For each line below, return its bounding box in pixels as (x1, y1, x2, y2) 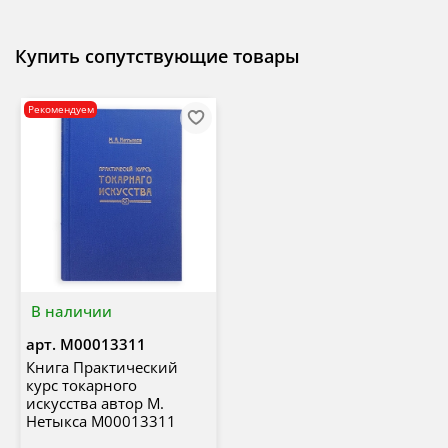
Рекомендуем (27, 102, 94, 117)
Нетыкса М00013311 (25, 411, 176, 432)
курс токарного (25, 375, 137, 396)
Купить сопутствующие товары (15, 43, 300, 68)
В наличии (31, 301, 112, 322)
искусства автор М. (25, 393, 164, 414)
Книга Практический (25, 357, 178, 378)
